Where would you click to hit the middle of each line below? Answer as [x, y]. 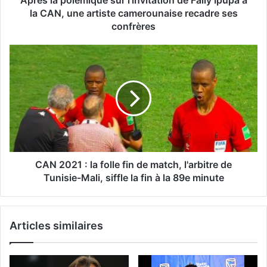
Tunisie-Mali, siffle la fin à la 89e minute [133, 177]
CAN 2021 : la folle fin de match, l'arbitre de [133, 164]
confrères [133, 26]
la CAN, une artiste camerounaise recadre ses [133, 13]
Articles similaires [56, 225]
